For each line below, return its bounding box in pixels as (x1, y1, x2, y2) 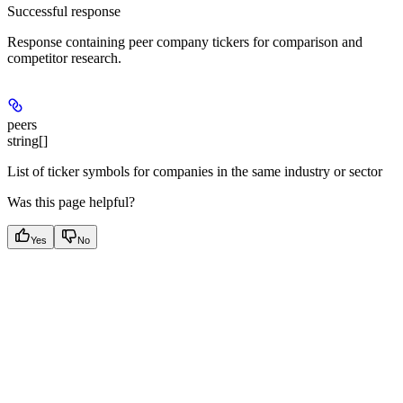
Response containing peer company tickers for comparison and (7, 33, 363, 49)
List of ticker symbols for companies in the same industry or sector (7, 163, 382, 179)
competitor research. (7, 49, 121, 66)
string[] (7, 132, 48, 148)
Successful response (7, 3, 121, 19)
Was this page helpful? (7, 193, 135, 210)
